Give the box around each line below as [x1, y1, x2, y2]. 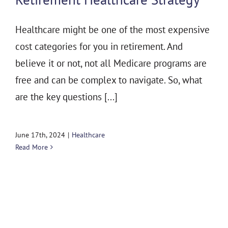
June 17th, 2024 [15, 130, 65, 140]
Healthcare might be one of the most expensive [15, 23, 210, 36]
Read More [15, 142, 48, 152]
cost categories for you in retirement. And [15, 40, 183, 53]
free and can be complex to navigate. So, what [15, 74, 202, 87]
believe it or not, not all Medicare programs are [15, 57, 207, 70]
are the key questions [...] [15, 91, 118, 103]
